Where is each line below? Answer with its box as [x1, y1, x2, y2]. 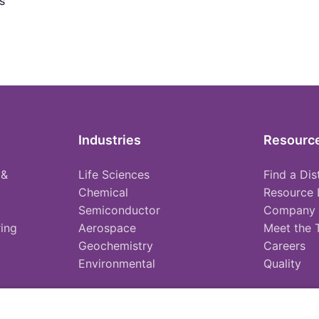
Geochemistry [78, 238, 154, 253]
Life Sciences [78, 167, 150, 182]
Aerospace [78, 220, 137, 235]
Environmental [78, 256, 156, 271]
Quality [263, 256, 301, 271]
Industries [78, 132, 142, 147]
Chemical [78, 184, 129, 199]
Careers [263, 238, 305, 253]
